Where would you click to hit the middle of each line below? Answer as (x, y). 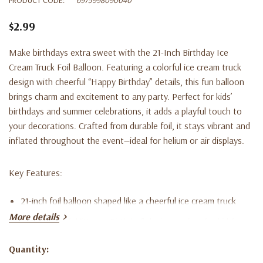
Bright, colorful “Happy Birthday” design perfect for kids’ (127, 221)
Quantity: (29, 249)
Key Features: (36, 172)
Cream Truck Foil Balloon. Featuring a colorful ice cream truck (125, 67)
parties (34, 242)
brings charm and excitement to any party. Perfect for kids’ (121, 96)
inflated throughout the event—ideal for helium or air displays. (127, 140)
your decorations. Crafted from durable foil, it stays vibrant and (129, 125)
